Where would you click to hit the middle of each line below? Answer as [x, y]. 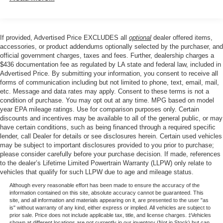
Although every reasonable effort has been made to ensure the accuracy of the [104, 185]
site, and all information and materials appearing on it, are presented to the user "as [109, 200]
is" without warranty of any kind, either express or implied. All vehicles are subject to [110, 208]
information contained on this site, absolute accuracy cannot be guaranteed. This [106, 193]
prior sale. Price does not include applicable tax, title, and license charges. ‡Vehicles [110, 215]
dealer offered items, [182, 38]
